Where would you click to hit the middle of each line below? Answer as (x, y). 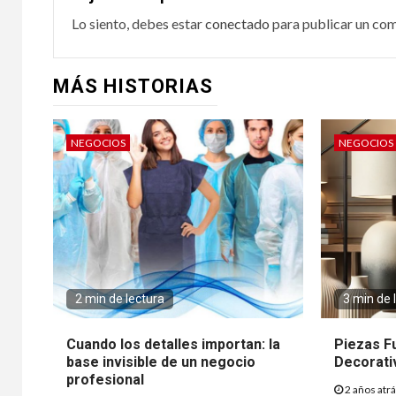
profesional (105, 379)
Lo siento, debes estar (138, 23)
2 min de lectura (120, 298)
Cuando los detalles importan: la (173, 344)
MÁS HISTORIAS (133, 86)
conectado (237, 23)
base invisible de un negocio (161, 362)
